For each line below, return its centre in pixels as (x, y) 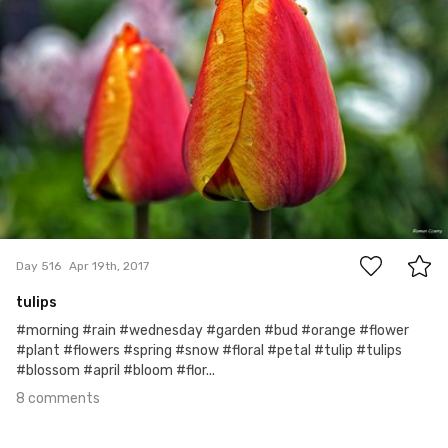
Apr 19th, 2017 (109, 265)
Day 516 (38, 265)
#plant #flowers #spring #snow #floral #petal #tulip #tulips (209, 351)
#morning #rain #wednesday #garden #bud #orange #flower (212, 331)
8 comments (58, 399)
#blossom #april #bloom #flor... (115, 371)
